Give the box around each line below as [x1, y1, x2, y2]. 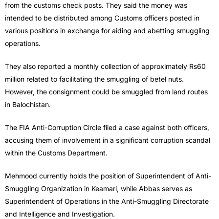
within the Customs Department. [5, 149, 108, 157]
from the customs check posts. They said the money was [5, 1, 187, 10]
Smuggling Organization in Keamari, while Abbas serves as [5, 184, 192, 193]
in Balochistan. [5, 100, 51, 109]
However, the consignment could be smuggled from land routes [5, 88, 208, 96]
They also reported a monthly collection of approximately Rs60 [5, 62, 206, 71]
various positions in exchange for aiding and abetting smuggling [5, 26, 210, 35]
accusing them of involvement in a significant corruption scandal [5, 136, 210, 145]
